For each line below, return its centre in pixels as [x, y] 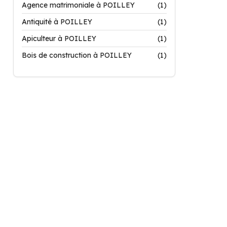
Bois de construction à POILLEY [77, 55]
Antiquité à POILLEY [57, 22]
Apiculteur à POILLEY [59, 39]
